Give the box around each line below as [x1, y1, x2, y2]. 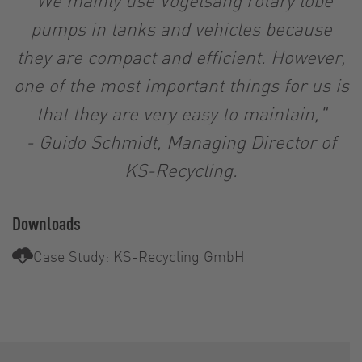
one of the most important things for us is [13, 73, 349, 96]
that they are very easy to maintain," [36, 101, 326, 124]
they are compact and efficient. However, [16, 44, 346, 68]
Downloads [12, 210, 81, 235]
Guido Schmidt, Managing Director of [39, 129, 336, 153]
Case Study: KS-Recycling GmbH [33, 246, 245, 265]
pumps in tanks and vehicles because [30, 16, 332, 40]
